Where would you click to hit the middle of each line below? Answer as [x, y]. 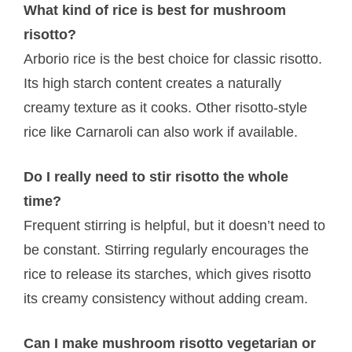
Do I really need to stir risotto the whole [156, 176]
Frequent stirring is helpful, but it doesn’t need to [175, 225]
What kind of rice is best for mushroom [155, 10]
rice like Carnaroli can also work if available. [161, 132]
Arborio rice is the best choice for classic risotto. [173, 59]
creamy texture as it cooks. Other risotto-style [166, 107]
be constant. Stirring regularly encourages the [167, 249]
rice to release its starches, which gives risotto [168, 274]
